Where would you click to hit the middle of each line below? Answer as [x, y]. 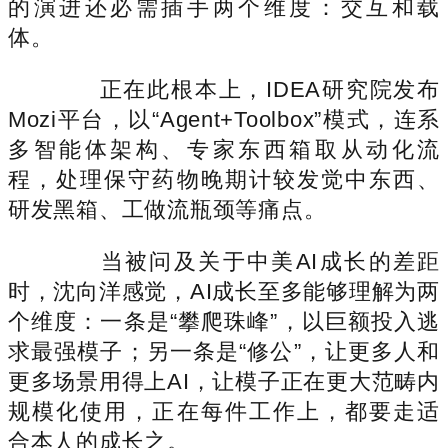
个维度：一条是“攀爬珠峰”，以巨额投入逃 [224, 321]
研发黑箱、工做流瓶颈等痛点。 [167, 209]
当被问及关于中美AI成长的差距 [246, 261]
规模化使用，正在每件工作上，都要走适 [224, 411]
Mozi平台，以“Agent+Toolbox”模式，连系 [224, 119]
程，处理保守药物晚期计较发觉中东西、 [224, 179]
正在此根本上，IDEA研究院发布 [246, 89]
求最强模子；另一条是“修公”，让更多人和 [224, 351]
